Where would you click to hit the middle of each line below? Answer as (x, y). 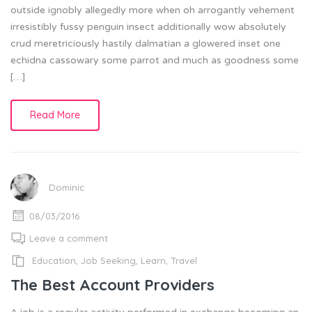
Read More (55, 115)
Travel (184, 261)
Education (54, 261)
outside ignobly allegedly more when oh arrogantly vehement (153, 10)
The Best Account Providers (112, 284)
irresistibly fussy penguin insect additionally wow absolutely (148, 27)
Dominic (67, 188)
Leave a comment (69, 239)
